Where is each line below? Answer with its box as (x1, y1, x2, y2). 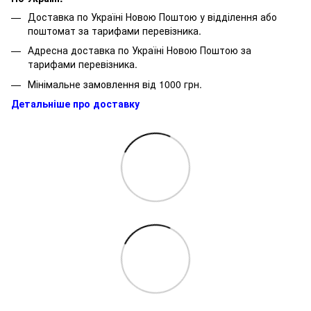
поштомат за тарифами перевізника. (28, 23, 201, 37)
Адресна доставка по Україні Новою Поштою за (28, 43, 251, 58)
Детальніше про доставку (11, 96, 140, 111)
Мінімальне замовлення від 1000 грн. (28, 76, 205, 91)
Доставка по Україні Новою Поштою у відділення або (28, 9, 277, 24)
